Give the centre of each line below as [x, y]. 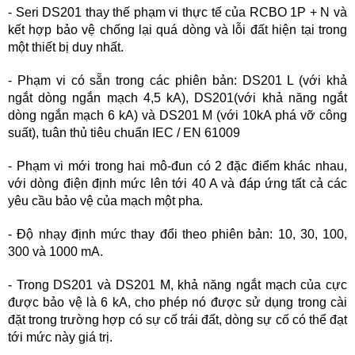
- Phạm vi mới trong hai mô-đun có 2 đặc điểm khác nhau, [177, 166]
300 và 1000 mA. [55, 252]
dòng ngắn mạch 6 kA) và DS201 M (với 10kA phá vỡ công [177, 115]
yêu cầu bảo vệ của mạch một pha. [105, 201]
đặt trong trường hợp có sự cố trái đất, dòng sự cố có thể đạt [177, 320]
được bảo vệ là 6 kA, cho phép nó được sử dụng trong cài [177, 302]
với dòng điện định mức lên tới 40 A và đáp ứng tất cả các [177, 183]
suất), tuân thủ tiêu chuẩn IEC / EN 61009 [124, 133]
